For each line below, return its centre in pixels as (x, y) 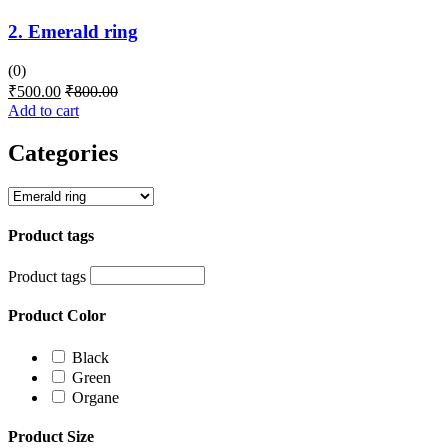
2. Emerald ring (73, 32)
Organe (95, 397)
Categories (63, 152)
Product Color (57, 316)
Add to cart (43, 110)
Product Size (51, 436)
